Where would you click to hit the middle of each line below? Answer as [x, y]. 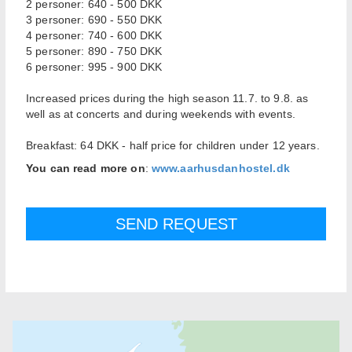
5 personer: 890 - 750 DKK [94, 51]
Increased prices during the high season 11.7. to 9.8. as [167, 99]
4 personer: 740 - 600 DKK [94, 36]
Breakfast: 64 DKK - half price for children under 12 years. [173, 146]
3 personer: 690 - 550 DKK [94, 20]
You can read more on [86, 169]
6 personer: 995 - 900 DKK [94, 67]
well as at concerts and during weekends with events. [161, 114]
